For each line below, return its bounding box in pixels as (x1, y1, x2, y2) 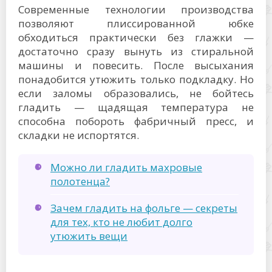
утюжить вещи (50, 229, 127, 243)
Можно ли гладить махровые (50, 160, 202, 174)
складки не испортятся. (18, 128, 139, 142)
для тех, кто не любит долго (50, 215, 192, 229)
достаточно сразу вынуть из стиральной (18, 44, 254, 58)
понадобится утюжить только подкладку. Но (18, 72, 254, 86)
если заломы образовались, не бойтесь (18, 86, 254, 100)
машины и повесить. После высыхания (18, 58, 254, 72)
